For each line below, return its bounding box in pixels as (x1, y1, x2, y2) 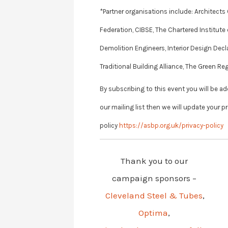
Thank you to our (120, 156, 188, 166)
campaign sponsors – (111, 173, 196, 184)
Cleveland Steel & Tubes (105, 190, 203, 201)
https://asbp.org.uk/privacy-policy (119, 122, 223, 130)
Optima (138, 208, 168, 218)
